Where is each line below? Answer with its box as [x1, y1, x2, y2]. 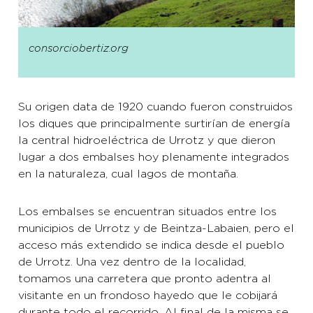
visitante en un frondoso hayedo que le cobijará [18, 290, 277, 302]
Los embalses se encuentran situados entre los [18, 206, 277, 218]
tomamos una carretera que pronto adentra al [18, 273, 271, 285]
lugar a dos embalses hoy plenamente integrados [18, 152, 289, 163]
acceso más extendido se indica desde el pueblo [18, 240, 284, 252]
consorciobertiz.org [29, 43, 129, 54]
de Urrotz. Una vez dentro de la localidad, [18, 256, 246, 268]
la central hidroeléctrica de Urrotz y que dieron [18, 135, 275, 147]
